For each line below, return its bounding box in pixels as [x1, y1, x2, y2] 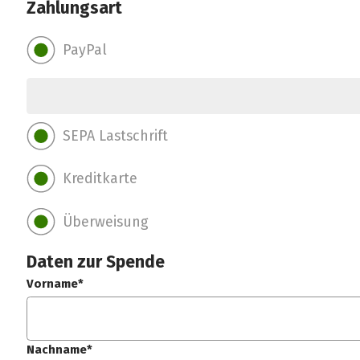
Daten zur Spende [27, 252, 166, 273]
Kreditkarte [62, 170, 137, 188]
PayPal [62, 40, 107, 59]
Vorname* [27, 276, 84, 292]
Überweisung [62, 212, 149, 231]
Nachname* [27, 342, 93, 357]
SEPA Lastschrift [62, 126, 168, 145]
